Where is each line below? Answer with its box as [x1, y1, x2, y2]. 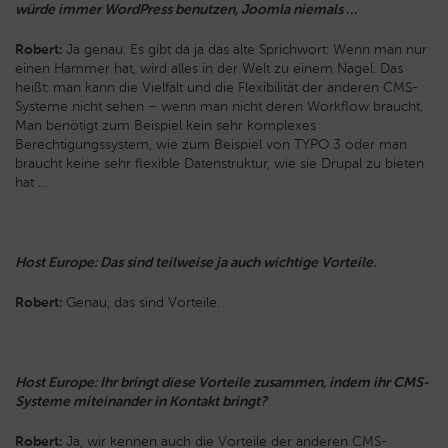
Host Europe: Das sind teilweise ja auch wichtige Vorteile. [15, 254, 376, 272]
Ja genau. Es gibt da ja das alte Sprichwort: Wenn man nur [62, 41, 427, 59]
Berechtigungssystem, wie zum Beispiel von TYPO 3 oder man [15, 136, 407, 154]
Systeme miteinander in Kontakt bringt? [15, 393, 267, 411]
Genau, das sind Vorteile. [62, 294, 220, 312]
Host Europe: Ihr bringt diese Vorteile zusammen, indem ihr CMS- [15, 374, 429, 392]
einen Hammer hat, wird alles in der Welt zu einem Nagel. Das [15, 60, 403, 78]
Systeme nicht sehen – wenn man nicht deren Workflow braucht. [15, 98, 423, 116]
